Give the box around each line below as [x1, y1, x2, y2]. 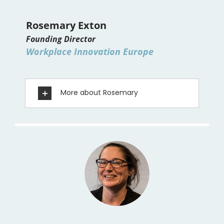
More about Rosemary [60, 87, 138, 98]
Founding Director [26, 33, 95, 45]
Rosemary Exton [26, 18, 106, 32]
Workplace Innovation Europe [26, 45, 153, 58]
